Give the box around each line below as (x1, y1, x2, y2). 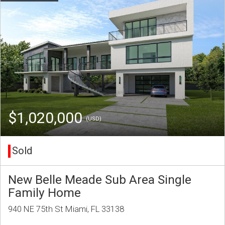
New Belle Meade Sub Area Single (8, 172, 191, 187)
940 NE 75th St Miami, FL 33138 (8, 204, 124, 214)
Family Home (8, 185, 81, 200)
